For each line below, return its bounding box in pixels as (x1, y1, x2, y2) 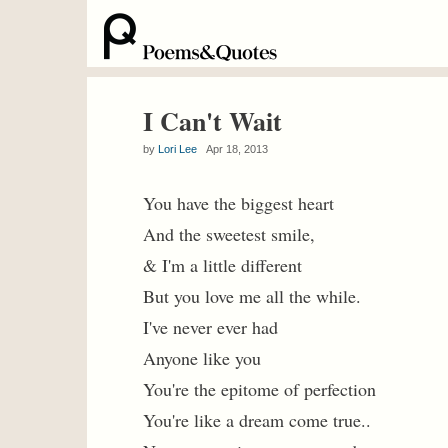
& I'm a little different (143, 253, 302, 277)
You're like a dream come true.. (143, 408, 371, 432)
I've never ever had (143, 315, 278, 339)
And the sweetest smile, (143, 222, 315, 246)
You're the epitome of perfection (143, 377, 376, 401)
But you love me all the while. (143, 284, 361, 308)
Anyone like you (143, 346, 261, 370)
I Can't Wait (143, 102, 282, 140)
